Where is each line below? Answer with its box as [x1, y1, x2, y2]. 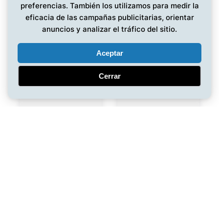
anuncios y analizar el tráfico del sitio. [42, 24, 177, 34]
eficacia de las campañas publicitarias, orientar [25, 13, 194, 22]
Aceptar [96, 49, 123, 57]
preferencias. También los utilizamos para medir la [20, 1, 199, 10]
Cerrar [98, 72, 121, 80]
